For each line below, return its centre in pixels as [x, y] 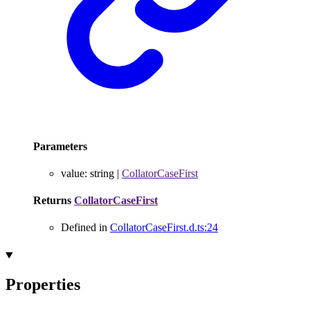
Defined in [85, 228]
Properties [43, 285]
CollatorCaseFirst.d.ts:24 [164, 228]
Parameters [60, 146]
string [102, 173]
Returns [54, 201]
